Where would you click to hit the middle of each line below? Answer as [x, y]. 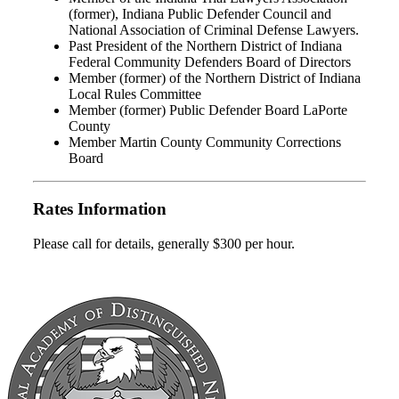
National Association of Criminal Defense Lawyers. [214, 30]
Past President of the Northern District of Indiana [205, 46]
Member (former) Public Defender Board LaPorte [208, 110]
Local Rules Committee [135, 94]
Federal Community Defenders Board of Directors [210, 62]
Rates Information [100, 208]
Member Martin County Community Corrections [205, 142]
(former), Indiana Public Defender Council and [200, 14]
